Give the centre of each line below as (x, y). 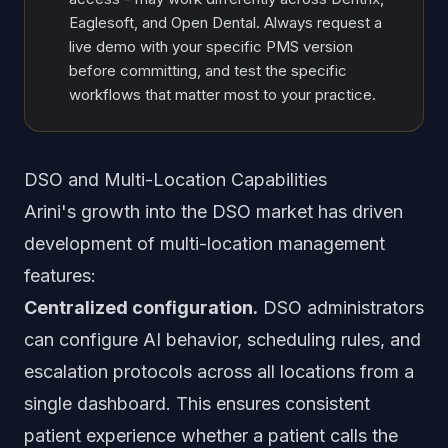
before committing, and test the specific (208, 70)
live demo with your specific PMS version (211, 46)
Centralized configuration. (141, 307)
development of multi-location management (204, 243)
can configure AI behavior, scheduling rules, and (222, 339)
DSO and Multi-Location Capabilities (175, 179)
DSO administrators (341, 307)
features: (60, 275)
